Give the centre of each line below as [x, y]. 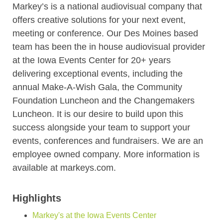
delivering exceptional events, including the [98, 74]
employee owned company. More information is [106, 155]
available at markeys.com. [64, 168]
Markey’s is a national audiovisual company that [107, 7]
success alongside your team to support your [101, 128]
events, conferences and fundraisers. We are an [108, 141]
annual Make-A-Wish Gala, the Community [97, 87]
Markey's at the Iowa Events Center [94, 216]
